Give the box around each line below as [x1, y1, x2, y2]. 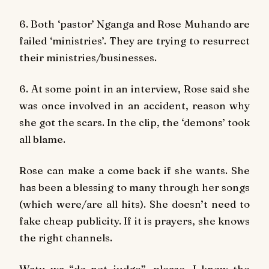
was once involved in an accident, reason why [19, 99, 250, 112]
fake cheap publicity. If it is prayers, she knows [19, 214, 250, 227]
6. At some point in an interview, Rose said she [19, 82, 250, 95]
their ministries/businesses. [19, 51, 157, 64]
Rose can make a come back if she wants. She [19, 163, 250, 177]
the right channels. [19, 231, 112, 244]
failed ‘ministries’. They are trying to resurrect [19, 34, 250, 47]
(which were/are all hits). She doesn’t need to [19, 197, 250, 210]
